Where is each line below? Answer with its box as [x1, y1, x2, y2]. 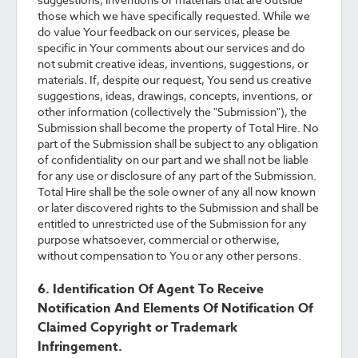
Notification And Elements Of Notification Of [38, 299, 313, 318]
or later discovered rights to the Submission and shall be [38, 200, 319, 215]
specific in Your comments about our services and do [38, 40, 305, 55]
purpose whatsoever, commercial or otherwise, [38, 232, 280, 247]
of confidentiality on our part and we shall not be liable [38, 152, 308, 167]
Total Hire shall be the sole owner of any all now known [38, 184, 316, 199]
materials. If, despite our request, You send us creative [38, 72, 312, 87]
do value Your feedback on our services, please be [38, 24, 290, 39]
